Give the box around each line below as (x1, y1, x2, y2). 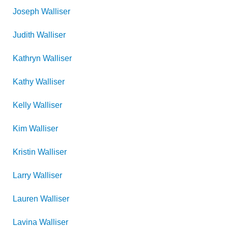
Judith (13, 31, 35, 39)
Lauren (13, 194, 38, 203)
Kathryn (13, 54, 41, 63)
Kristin (13, 148, 36, 156)
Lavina (13, 218, 37, 226)
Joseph (13, 7, 39, 16)
